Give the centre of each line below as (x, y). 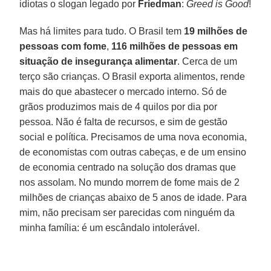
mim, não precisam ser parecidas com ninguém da (127, 212)
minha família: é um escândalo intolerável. (110, 227)
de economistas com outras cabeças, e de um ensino (133, 152)
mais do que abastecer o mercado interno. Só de (123, 91)
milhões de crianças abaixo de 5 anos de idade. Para (133, 197)
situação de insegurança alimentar (99, 61)
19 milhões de (216, 31)
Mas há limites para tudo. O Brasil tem (102, 31)
